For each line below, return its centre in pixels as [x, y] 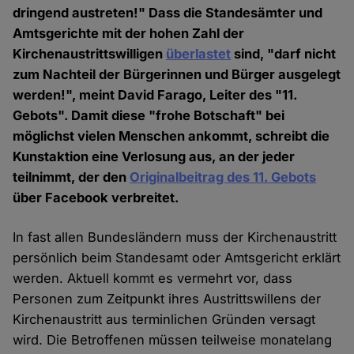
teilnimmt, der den [72, 177]
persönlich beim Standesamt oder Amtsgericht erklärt [177, 258]
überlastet [199, 54]
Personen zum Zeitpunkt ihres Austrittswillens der [167, 299]
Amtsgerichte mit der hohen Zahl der [129, 34]
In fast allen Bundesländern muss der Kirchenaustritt [175, 237]
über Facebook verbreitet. [96, 198]
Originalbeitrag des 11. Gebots [223, 177]
